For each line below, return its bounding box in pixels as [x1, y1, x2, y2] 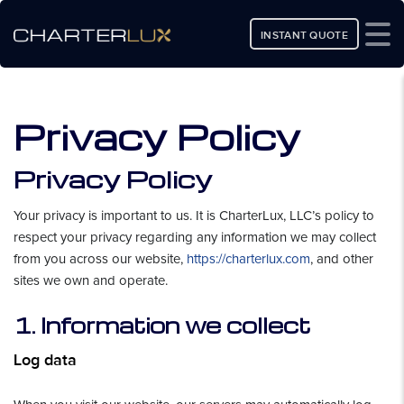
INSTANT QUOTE [261, 29, 348, 42]
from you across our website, [14, 251, 187, 267]
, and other [310, 251, 373, 267]
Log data [14, 351, 77, 370]
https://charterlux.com [187, 251, 310, 267]
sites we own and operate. [14, 272, 168, 289]
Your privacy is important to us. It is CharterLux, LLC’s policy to [14, 207, 374, 224]
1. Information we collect [14, 311, 311, 339]
